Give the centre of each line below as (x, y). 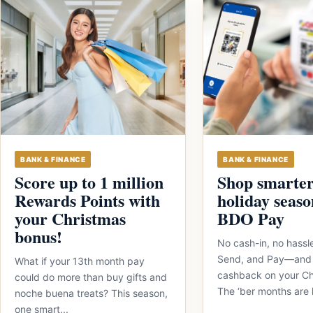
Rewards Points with (87, 200)
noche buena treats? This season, (91, 293)
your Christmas (70, 218)
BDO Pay (251, 218)
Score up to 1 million (89, 182)
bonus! (38, 236)
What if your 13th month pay (80, 261)
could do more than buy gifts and (91, 277)
